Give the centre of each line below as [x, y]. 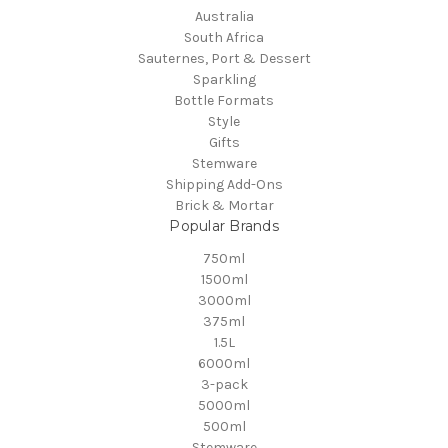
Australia [224, 16]
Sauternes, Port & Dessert [224, 58]
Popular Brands [224, 225]
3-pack [224, 384]
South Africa [224, 37]
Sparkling [224, 79]
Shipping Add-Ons [224, 184]
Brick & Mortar [224, 205]
